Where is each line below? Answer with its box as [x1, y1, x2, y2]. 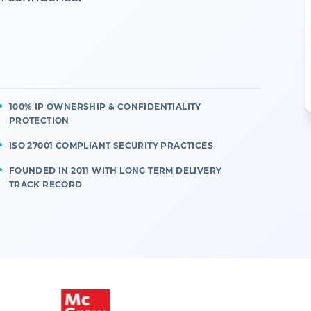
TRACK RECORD [8, 179, 83, 190]
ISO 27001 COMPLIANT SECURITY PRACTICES [8, 140, 213, 151]
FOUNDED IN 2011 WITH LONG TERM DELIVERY [8, 165, 222, 176]
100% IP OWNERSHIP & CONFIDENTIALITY [8, 101, 201, 112]
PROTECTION [8, 115, 69, 126]
